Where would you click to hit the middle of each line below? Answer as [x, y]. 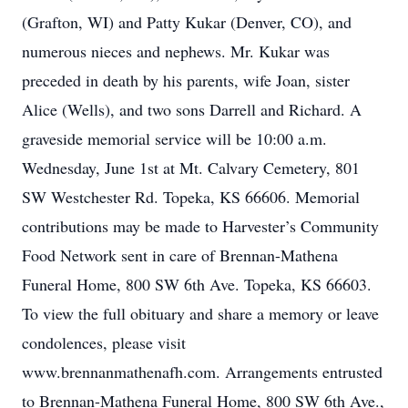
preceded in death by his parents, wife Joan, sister [186, 80]
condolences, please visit [104, 342]
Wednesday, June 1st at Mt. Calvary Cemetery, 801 [191, 168]
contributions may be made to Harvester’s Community [200, 226]
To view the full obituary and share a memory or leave [200, 313]
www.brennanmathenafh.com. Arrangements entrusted [202, 372]
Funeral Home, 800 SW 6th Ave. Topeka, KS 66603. [197, 284]
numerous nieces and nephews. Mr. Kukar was [176, 51]
